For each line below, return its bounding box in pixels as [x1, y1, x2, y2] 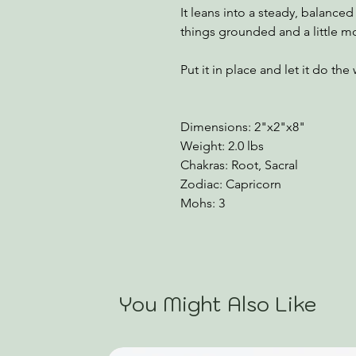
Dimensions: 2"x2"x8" [180, 119, 305, 134]
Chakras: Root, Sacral [180, 157, 298, 172]
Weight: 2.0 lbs [180, 138, 264, 153]
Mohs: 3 [180, 195, 225, 211]
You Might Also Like [119, 291, 316, 317]
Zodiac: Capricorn [180, 176, 281, 192]
